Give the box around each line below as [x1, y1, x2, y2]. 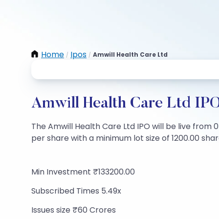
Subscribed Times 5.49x [31, 185, 121, 197]
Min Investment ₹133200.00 [31, 166, 135, 177]
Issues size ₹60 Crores [31, 204, 116, 216]
